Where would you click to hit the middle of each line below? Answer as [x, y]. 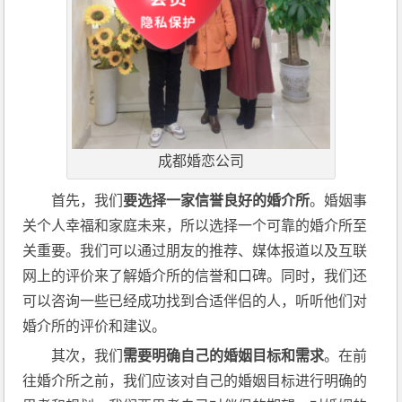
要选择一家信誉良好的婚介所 [217, 201]
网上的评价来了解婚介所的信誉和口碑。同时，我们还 [195, 276]
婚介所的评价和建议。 [95, 327]
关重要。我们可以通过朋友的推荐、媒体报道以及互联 [195, 251]
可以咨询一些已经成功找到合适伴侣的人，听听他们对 [195, 301]
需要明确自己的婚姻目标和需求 [224, 356]
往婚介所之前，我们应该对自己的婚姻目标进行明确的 [195, 381]
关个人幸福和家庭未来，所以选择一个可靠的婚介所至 [195, 226]
